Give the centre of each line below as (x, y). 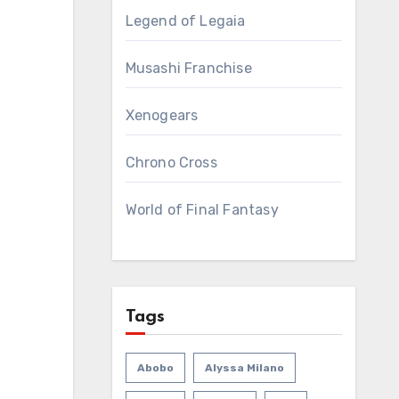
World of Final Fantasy (202, 210)
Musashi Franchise (188, 68)
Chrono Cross (171, 163)
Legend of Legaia (185, 21)
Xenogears (162, 115)
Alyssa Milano (244, 368)
